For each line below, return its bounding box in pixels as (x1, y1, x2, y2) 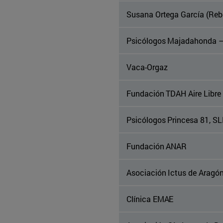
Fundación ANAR (126, 141, 187, 152)
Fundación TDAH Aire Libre (126, 88, 221, 99)
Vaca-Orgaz (126, 62, 168, 73)
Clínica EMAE (126, 194, 174, 205)
